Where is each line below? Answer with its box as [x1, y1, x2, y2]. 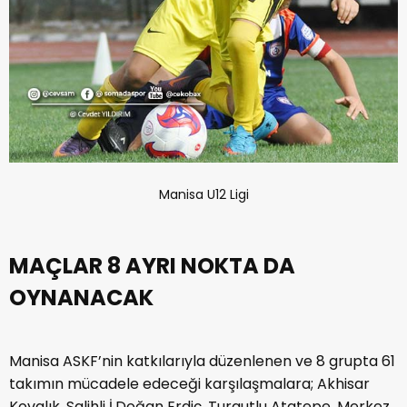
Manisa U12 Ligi [158, 184, 249, 203]
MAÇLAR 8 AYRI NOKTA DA [9, 250, 295, 281]
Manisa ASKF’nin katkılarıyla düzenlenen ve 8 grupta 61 [9, 350, 395, 372]
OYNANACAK [9, 282, 154, 313]
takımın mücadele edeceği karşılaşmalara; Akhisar [9, 372, 370, 394]
